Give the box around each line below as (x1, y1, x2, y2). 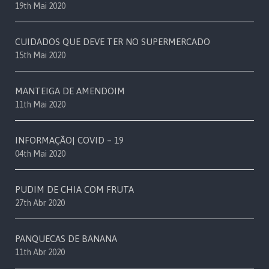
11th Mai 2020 (15, 100, 65, 110)
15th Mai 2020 (15, 50, 65, 61)
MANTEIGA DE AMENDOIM (15, 86, 125, 97)
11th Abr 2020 (15, 247, 65, 258)
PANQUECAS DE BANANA (15, 234, 117, 244)
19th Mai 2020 (15, 1, 65, 11)
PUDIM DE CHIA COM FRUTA (15, 184, 134, 195)
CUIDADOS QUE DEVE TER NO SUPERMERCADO (15, 37, 210, 47)
